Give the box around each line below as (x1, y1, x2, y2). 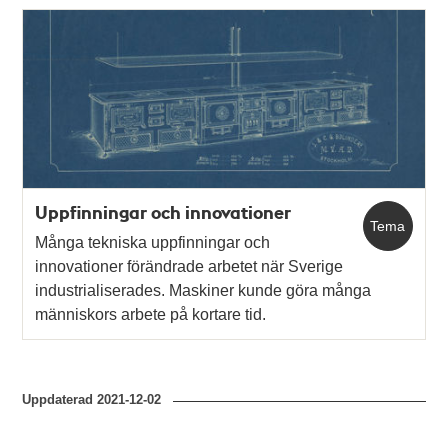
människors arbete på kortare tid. (35, 306, 267, 324)
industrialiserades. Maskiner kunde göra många (35, 282, 372, 300)
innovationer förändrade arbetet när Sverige (35, 258, 344, 276)
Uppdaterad (22, 392, 98, 408)
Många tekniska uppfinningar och (35, 234, 271, 252)
